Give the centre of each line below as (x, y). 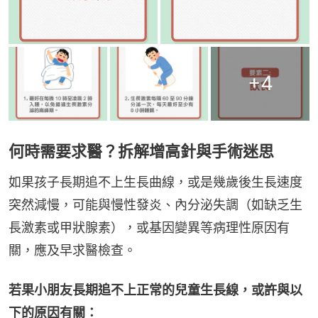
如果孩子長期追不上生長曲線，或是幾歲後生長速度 (155, 182)
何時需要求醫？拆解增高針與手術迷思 (141, 151)
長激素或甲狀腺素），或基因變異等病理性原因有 (149, 227)
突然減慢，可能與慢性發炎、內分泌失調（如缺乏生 (155, 204)
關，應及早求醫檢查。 (72, 250)
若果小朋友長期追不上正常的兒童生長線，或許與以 (155, 290)
